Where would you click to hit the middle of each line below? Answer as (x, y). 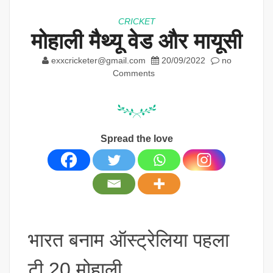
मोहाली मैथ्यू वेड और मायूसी (136, 41)
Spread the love (136, 138)
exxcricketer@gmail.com (98, 60)
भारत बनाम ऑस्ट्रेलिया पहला (129, 240)
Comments (133, 73)
